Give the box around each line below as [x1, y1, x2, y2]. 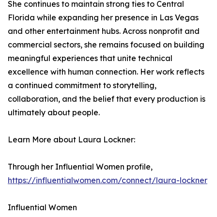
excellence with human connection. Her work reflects [8, 67, 204, 77]
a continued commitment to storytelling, [8, 80, 156, 90]
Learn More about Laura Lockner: [8, 135, 135, 144]
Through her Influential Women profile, [8, 162, 153, 171]
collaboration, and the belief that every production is [8, 94, 205, 104]
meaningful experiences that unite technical [8, 53, 172, 63]
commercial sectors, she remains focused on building [8, 40, 204, 49]
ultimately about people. [8, 108, 100, 117]
